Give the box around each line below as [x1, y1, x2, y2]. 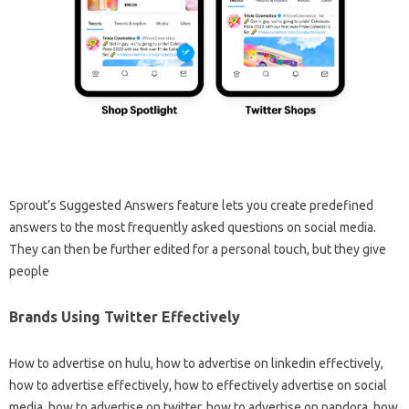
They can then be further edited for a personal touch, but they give [9, 241, 386, 257]
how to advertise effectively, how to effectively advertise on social [9, 377, 387, 393]
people [9, 263, 49, 278]
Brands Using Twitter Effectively [9, 308, 240, 325]
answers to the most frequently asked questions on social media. [9, 219, 376, 235]
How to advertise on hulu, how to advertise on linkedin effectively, [9, 355, 383, 371]
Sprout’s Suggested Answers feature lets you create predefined [9, 197, 373, 213]
